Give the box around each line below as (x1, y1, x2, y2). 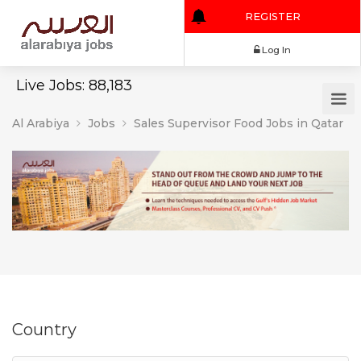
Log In (308, 51, 342, 66)
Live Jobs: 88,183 (16, 77, 132, 94)
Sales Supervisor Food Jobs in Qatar (134, 116, 343, 131)
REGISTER (288, 12, 354, 27)
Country (12, 320, 77, 340)
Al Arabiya (12, 116, 69, 131)
